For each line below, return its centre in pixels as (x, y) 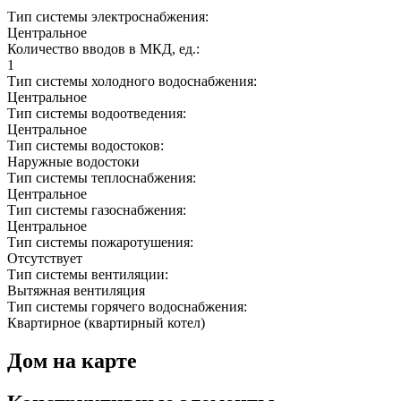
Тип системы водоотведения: (98, 114)
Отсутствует (45, 259)
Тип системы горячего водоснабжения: (129, 307)
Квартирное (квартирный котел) (106, 323)
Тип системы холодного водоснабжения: (134, 81)
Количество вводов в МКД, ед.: (105, 49)
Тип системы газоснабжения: (98, 210)
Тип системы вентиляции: (90, 275)
